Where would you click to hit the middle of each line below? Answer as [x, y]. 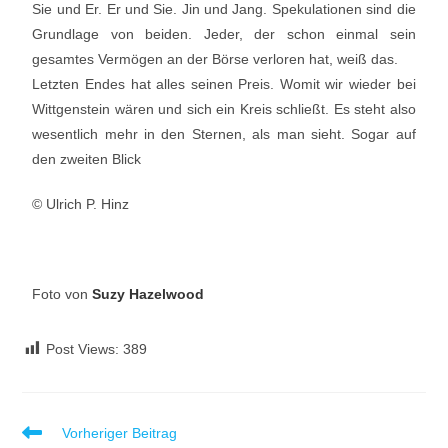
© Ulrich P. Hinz [81, 204]
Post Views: [83, 349]
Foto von [62, 294]
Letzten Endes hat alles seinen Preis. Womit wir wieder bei [224, 84]
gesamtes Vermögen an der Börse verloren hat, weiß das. [215, 59]
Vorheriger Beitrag [120, 433]
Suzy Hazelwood [148, 294]
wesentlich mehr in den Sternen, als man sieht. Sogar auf [224, 134]
